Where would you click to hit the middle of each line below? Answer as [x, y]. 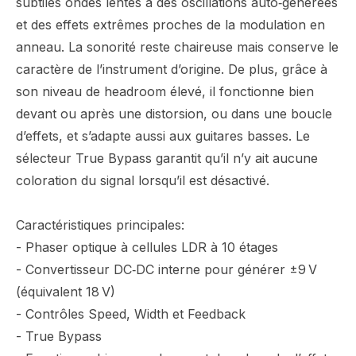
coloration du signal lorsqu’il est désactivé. [143, 180]
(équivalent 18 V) [66, 292]
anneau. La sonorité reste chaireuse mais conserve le [177, 47]
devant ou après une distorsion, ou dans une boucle [174, 114]
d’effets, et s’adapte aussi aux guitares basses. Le [163, 136]
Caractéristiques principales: [100, 225]
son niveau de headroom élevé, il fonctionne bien [165, 91]
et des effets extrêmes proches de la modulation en [170, 25]
